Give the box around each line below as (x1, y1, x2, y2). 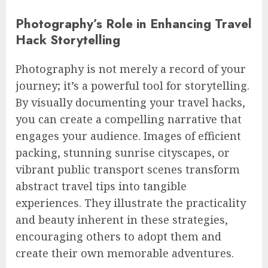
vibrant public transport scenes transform (16, 162, 240, 177)
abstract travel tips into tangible (16, 179, 187, 194)
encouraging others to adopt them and (16, 229, 221, 244)
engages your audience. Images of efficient (16, 129, 241, 144)
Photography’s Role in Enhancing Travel (16, 14, 252, 33)
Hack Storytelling (16, 31, 120, 50)
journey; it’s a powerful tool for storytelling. (16, 78, 249, 93)
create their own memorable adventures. (16, 246, 234, 261)
